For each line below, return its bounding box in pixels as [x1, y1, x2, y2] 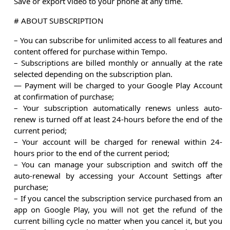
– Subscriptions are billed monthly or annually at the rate [14, 57, 222, 68]
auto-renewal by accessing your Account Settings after [14, 170, 222, 181]
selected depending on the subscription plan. [14, 69, 172, 80]
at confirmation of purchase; [14, 91, 114, 102]
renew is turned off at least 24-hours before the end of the [14, 114, 222, 125]
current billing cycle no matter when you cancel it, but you [14, 216, 222, 226]
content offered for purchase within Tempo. [14, 46, 167, 57]
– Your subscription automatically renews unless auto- [14, 103, 222, 113]
